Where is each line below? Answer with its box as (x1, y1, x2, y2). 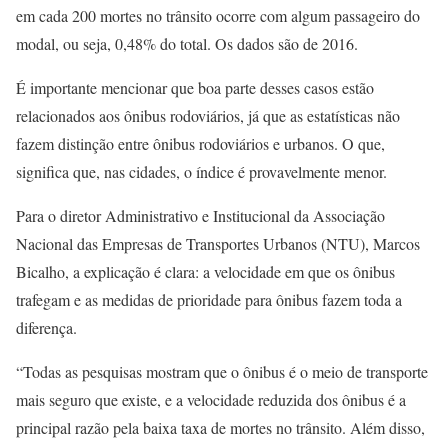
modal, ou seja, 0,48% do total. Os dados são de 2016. (16, 33, 358, 54)
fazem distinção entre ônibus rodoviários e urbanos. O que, (16, 133, 385, 154)
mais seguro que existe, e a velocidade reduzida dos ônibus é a (16, 389, 406, 410)
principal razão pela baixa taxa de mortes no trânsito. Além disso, (16, 417, 425, 438)
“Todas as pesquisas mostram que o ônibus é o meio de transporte (16, 361, 428, 382)
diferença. (16, 317, 77, 338)
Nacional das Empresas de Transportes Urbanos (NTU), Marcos (16, 233, 420, 254)
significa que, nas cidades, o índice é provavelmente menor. (16, 161, 387, 182)
